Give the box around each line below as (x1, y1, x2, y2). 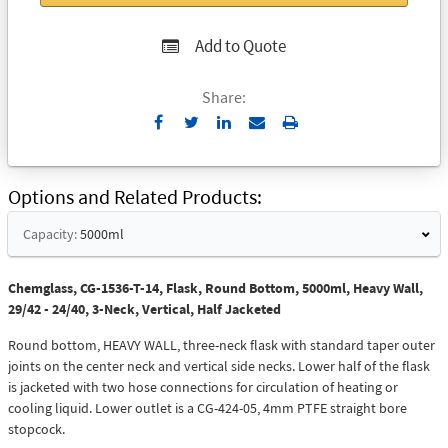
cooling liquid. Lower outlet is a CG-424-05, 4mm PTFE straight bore (8, 399, 407, 418)
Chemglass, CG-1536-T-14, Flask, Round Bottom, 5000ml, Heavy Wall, (8, 279, 423, 298)
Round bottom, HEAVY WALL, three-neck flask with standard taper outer (8, 336, 435, 355)
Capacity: (23, 225, 77, 244)
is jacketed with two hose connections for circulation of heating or (8, 378, 398, 397)
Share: (202, 86, 246, 107)
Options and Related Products (8, 184, 257, 210)
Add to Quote (195, 34, 286, 57)
